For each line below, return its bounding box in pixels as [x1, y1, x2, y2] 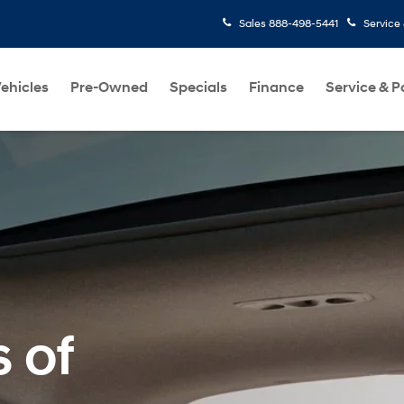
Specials [170, 78, 227, 96]
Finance [249, 78, 304, 96]
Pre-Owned [70, 78, 148, 96]
